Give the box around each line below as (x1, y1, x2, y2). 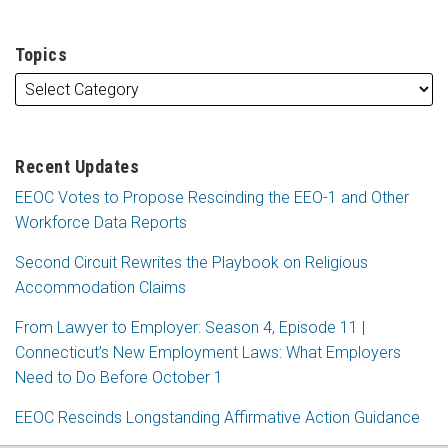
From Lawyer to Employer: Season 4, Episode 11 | (15, 317, 365, 337)
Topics (15, 43, 67, 65)
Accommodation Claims (15, 277, 186, 297)
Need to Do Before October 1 (15, 367, 223, 387)
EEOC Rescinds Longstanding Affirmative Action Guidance (15, 407, 420, 427)
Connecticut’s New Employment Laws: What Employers (15, 342, 401, 362)
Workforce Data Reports (15, 212, 187, 232)
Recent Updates (15, 155, 139, 177)
